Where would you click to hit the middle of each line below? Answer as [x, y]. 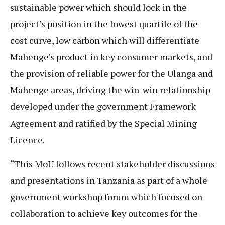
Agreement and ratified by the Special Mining [103, 123]
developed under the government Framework [103, 107]
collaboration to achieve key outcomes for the [104, 213]
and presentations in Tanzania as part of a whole [109, 180]
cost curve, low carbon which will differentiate [105, 40]
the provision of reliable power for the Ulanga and [111, 74]
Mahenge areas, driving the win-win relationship [110, 90]
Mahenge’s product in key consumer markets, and [111, 57]
